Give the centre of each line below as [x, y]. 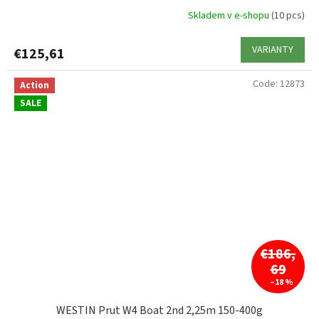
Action [35, 85]
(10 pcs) [288, 16]
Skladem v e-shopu [230, 16]
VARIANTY [273, 49]
